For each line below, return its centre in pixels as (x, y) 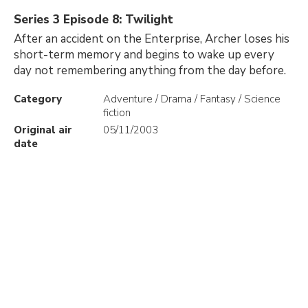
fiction (117, 113)
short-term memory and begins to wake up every (144, 55)
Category (38, 99)
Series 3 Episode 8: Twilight (93, 20)
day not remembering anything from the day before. (150, 70)
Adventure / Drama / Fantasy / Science (192, 99)
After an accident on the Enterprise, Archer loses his (152, 39)
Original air (43, 130)
